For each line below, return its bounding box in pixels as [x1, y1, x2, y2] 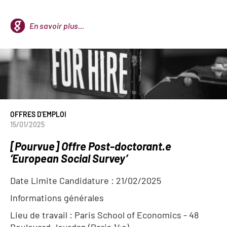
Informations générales [10, 192, 104, 203]
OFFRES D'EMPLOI [10, 110, 66, 119]
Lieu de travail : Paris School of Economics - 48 [10, 209, 199, 220]
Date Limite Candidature [10, 175, 109, 186]
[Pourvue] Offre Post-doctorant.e [10, 139, 171, 153]
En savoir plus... [29, 21, 84, 30]
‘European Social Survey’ [10, 152, 128, 165]
